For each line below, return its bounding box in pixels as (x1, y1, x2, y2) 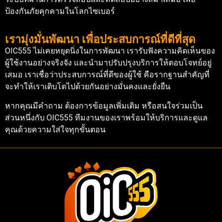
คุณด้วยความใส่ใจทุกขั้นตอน (5, 124, 106, 134)
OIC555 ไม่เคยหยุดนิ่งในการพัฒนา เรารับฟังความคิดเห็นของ (5, 46, 215, 56)
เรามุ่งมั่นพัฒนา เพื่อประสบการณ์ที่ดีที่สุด (5, 33, 195, 46)
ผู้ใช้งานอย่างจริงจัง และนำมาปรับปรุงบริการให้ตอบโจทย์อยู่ (5, 58, 212, 68)
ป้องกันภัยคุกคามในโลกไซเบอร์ (5, 6, 115, 16)
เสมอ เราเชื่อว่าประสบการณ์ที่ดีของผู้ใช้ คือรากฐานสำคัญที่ (5, 70, 210, 80)
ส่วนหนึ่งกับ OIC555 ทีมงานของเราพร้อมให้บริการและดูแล (5, 112, 208, 122)
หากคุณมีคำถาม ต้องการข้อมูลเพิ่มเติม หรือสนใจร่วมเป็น (5, 101, 203, 111)
